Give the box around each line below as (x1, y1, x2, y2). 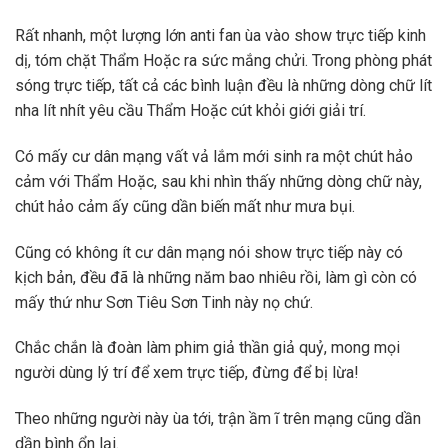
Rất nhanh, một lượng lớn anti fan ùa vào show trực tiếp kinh (15, 25, 426, 45)
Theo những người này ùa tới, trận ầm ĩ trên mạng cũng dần (15, 409, 421, 429)
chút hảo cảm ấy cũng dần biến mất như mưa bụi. (15, 196, 355, 216)
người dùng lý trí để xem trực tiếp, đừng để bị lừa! (15, 363, 359, 383)
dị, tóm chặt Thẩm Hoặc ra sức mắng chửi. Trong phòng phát (15, 50, 432, 70)
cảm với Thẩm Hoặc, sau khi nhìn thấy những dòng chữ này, (15, 171, 422, 191)
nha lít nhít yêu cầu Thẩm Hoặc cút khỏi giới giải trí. (15, 100, 366, 120)
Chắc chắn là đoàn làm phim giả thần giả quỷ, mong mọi (15, 338, 400, 358)
